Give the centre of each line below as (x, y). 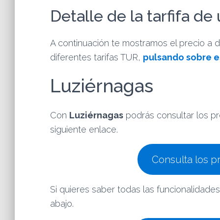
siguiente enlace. (84, 129)
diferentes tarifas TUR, (96, 57)
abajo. (62, 204)
